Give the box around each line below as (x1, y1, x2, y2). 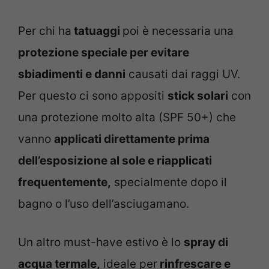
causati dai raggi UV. (125, 67, 240, 81)
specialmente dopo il (111, 175, 227, 189)
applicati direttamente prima (54, 131, 210, 146)
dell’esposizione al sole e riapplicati (18, 153, 212, 168)
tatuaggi (71, 23, 122, 38)
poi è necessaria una (122, 23, 234, 38)
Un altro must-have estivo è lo (18, 235, 184, 250)
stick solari (168, 88, 228, 103)
